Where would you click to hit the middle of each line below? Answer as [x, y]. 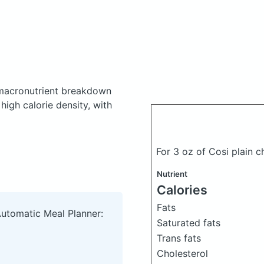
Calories [182, 190]
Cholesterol [182, 253]
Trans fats [179, 238]
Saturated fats [189, 223]
